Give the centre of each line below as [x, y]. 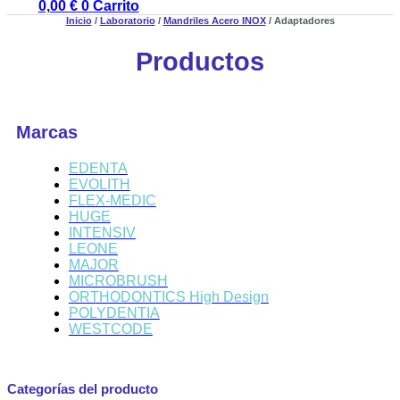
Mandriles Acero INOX [214, 21]
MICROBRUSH [118, 280]
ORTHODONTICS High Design [168, 296]
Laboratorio [127, 21]
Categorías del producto [83, 388]
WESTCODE [110, 329]
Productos [200, 62]
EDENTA [98, 168]
